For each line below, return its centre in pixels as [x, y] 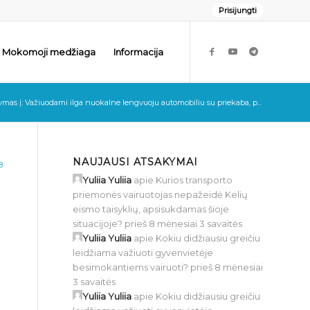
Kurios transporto [194, 180]
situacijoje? [98, 224]
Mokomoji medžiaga [49, 52]
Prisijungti [238, 10]
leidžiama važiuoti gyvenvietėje [143, 253]
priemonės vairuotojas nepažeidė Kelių [161, 194]
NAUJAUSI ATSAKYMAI [136, 162]
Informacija [138, 52]
